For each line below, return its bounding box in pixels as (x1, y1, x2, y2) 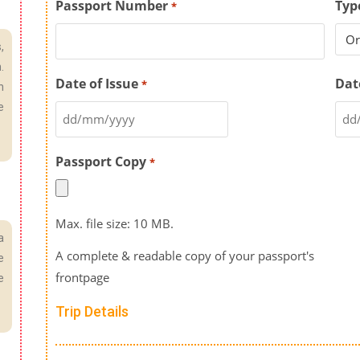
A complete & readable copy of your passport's (55, 247, 315, 264)
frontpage (55, 269, 110, 286)
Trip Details (55, 303, 129, 321)
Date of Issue (55, 75, 139, 93)
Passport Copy (55, 153, 147, 171)
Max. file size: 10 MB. (55, 215, 174, 232)
